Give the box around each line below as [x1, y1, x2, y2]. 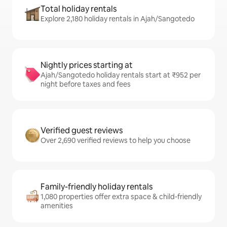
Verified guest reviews [41, 125, 123, 136]
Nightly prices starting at [41, 60, 133, 71]
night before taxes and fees [41, 80, 131, 89]
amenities [41, 201, 73, 211]
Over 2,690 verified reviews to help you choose [41, 136, 191, 145]
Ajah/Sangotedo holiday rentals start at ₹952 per [41, 70, 201, 80]
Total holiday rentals [41, 4, 117, 15]
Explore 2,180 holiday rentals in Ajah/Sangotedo [41, 14, 195, 24]
